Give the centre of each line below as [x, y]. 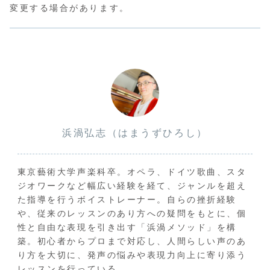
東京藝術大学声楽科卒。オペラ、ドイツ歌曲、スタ [132, 172]
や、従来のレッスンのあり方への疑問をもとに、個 [132, 214]
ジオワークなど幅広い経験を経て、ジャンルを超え [132, 186]
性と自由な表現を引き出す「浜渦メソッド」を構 [127, 228]
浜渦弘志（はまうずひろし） [135, 133]
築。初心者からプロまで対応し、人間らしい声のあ [132, 241]
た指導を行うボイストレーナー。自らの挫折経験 [127, 200]
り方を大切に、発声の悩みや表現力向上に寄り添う [132, 255]
